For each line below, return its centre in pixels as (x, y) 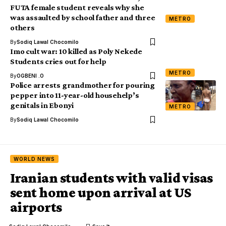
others (22, 28)
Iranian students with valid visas (111, 178)
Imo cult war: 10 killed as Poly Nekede (76, 51)
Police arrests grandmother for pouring (82, 85)
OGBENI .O (30, 76)
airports (36, 207)
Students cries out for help (58, 62)
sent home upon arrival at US (101, 193)
